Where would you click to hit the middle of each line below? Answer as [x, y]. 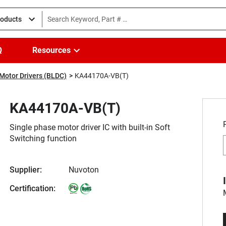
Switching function [43, 138]
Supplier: [26, 170]
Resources [51, 50]
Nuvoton [84, 170]
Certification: [33, 188]
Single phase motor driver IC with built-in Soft [90, 127]
